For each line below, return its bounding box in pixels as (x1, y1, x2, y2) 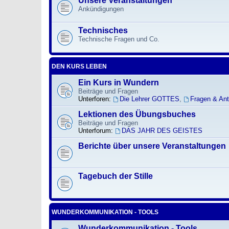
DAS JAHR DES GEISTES (121, 126, 202, 134)
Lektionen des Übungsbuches (78, 109, 196, 119)
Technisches (78, 26, 128, 35)
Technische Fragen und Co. (78, 35, 159, 43)
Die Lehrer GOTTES (119, 95, 179, 103)
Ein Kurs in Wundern (78, 78, 159, 87)
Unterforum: (78, 126, 113, 134)
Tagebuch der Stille (78, 171, 153, 180)
